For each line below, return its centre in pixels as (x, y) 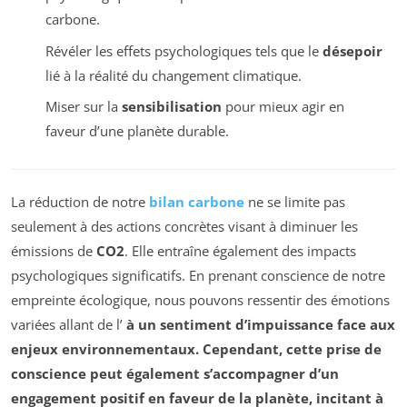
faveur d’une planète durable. (137, 131)
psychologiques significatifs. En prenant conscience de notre (198, 276)
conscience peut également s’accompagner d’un (175, 374)
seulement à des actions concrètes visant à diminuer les (184, 227)
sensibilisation (171, 107)
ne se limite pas (295, 202)
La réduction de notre (80, 202)
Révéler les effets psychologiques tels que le (184, 50)
